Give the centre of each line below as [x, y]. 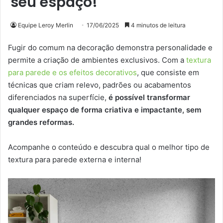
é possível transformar [148, 98]
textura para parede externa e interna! [75, 160]
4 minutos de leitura [158, 25]
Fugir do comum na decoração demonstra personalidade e [110, 48]
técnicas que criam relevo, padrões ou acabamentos [100, 85]
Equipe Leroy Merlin [46, 25]
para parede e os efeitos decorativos [72, 73]
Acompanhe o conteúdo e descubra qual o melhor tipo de [109, 147]
